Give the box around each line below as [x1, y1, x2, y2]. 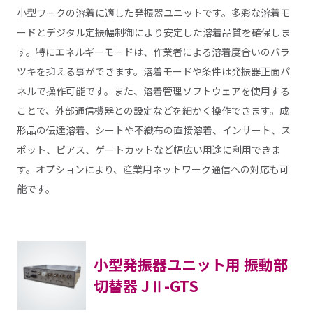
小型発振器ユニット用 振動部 [93, 254, 288, 275]
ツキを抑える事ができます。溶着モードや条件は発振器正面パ [16, 64, 290, 79]
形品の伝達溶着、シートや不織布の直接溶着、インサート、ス [16, 123, 291, 138]
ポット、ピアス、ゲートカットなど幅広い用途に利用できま [16, 143, 281, 157]
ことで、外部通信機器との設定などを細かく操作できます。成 [16, 103, 289, 118]
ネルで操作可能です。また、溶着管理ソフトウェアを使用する [16, 84, 290, 99]
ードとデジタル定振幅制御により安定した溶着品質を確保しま [16, 25, 291, 40]
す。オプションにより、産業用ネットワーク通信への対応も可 [16, 162, 289, 177]
